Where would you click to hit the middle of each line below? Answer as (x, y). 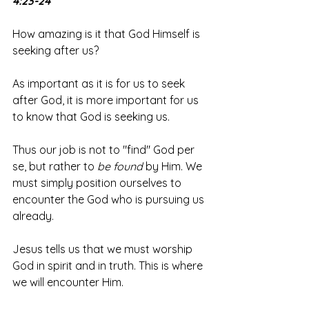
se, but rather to (55, 166)
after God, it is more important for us (107, 100)
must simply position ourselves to (98, 183)
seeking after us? (57, 50)
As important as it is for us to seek (100, 83)
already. (33, 216)
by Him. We (174, 166)
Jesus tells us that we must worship (104, 249)
